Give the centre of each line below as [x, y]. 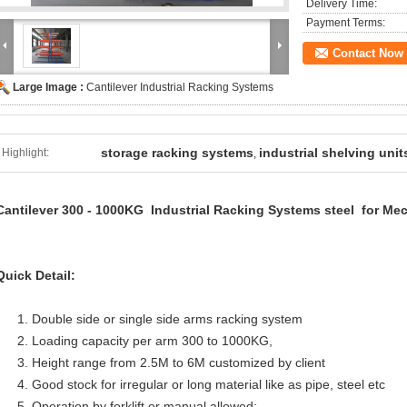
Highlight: [25, 153]
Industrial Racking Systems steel [251, 210]
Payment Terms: [346, 23]
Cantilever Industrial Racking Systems [180, 87]
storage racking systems [177, 153]
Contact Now [368, 53]
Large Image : [50, 87]
